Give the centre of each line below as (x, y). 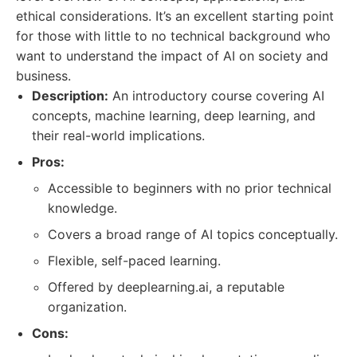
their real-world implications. (118, 135)
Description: (70, 96)
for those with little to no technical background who (173, 36)
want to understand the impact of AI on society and (172, 56)
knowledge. (82, 208)
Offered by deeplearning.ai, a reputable (166, 287)
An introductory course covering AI (216, 96)
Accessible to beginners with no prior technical (190, 188)
